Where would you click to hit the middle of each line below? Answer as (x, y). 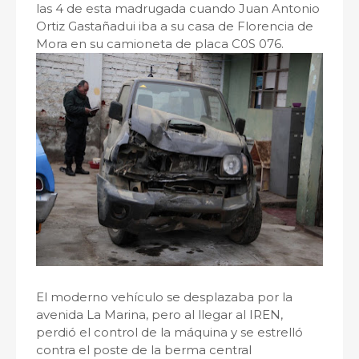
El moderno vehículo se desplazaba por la (164, 297)
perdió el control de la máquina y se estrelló (169, 332)
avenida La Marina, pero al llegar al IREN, (159, 315)
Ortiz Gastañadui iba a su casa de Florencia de (175, 26)
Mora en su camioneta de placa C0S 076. (160, 44)
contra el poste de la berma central (144, 350)
